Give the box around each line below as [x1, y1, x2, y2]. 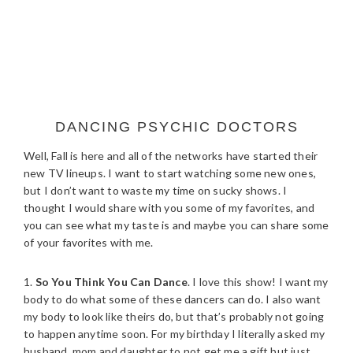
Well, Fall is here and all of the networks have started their [24, 149, 318, 162]
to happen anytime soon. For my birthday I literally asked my [24, 327, 325, 340]
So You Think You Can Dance [35, 275, 188, 288]
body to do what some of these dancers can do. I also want [24, 292, 321, 306]
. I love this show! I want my [187, 275, 329, 288]
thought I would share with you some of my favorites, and [24, 201, 315, 214]
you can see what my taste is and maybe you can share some [24, 218, 329, 232]
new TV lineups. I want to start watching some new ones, [24, 166, 317, 180]
